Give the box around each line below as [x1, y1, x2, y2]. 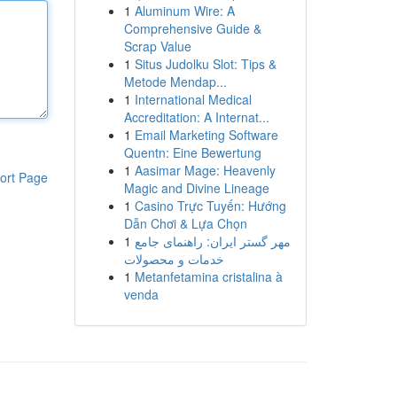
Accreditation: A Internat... [123, 108, 269, 126]
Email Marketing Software [134, 126, 278, 144]
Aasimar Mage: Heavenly [134, 161, 276, 179]
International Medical [134, 90, 252, 108]
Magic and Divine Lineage [123, 179, 269, 197]
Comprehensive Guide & [123, 19, 261, 37]
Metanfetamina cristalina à [134, 268, 283, 285]
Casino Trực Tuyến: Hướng [134, 197, 286, 214]
